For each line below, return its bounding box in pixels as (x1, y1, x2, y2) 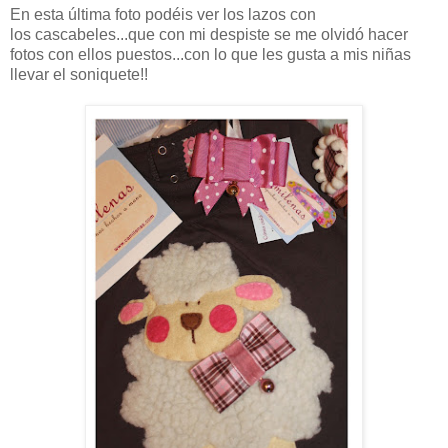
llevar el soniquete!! (10, 65, 148, 83)
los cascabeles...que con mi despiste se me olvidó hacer (10, 25, 408, 43)
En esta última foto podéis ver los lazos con (10, 5, 316, 23)
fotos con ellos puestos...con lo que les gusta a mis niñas (10, 45, 411, 63)
